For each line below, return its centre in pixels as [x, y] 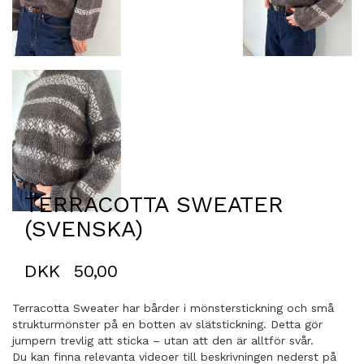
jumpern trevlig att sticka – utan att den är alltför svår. [165, 340]
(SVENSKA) [84, 228]
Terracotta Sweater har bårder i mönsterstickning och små [173, 308]
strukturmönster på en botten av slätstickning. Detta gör [167, 324]
